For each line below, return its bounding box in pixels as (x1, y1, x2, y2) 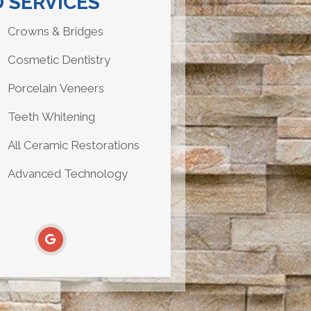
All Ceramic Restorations (7, 138, 140, 153)
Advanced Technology (7, 167, 128, 181)
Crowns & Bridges (7, 24, 103, 39)
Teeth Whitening (7, 110, 95, 124)
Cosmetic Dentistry (7, 53, 110, 67)
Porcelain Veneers (7, 81, 104, 96)
